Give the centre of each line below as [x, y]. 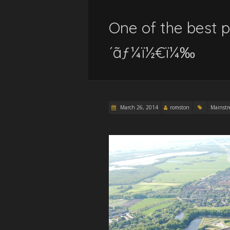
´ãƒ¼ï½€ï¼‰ [152, 52]
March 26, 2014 [138, 107]
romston [180, 107]
